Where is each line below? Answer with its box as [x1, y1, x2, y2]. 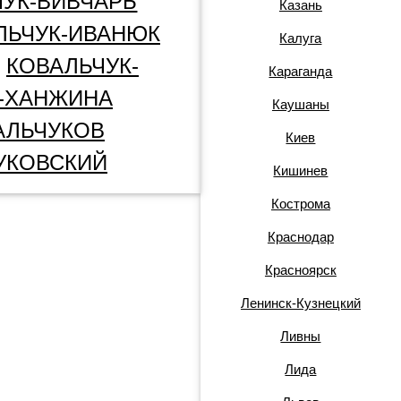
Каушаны [271, 97, 329, 112]
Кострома [270, 196, 330, 211]
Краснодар [267, 229, 334, 244]
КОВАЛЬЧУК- [5, 54, 139, 78]
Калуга [279, 30, 322, 46]
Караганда [269, 64, 333, 79]
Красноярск [264, 262, 337, 277]
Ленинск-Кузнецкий [240, 295, 361, 311]
